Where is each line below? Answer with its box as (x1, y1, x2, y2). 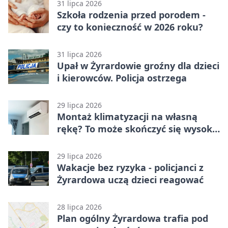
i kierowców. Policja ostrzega (57, 72, 187, 84)
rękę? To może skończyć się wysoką (57, 123, 218, 135)
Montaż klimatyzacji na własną (57, 110, 197, 123)
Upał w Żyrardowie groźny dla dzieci (57, 60, 219, 72)
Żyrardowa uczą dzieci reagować (57, 174, 204, 186)
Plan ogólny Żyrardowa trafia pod (57, 212, 208, 225)
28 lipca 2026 (57, 202, 102, 212)
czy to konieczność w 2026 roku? (57, 21, 203, 34)
